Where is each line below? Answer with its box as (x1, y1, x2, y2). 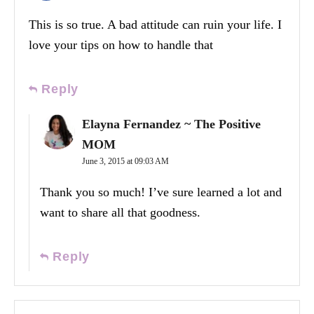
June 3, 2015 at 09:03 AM (82, 156, 169, 167)
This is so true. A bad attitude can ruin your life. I (29, 18, 282, 32)
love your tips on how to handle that (29, 38, 213, 53)
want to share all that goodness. (40, 205, 200, 220)
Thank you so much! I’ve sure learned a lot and (40, 185, 282, 200)
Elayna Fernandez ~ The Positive (82, 117, 261, 132)
